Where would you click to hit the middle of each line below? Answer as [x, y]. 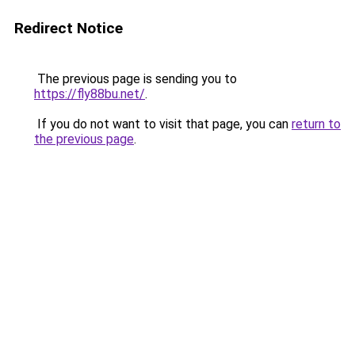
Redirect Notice [69, 28]
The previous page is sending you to [136, 79]
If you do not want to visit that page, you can [163, 124]
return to [316, 124]
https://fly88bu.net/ [90, 94]
